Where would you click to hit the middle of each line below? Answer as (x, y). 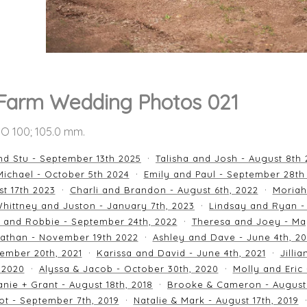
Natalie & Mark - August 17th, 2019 (216, 300)
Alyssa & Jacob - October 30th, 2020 (128, 269)
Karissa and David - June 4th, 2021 (181, 253)
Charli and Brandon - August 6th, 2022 (164, 190)
